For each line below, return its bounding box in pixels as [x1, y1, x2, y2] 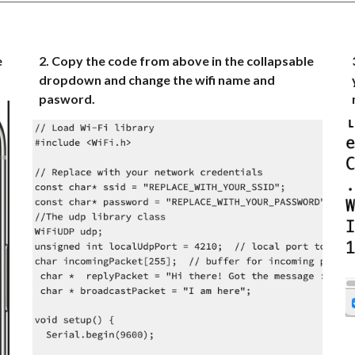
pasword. [39, 91, 96, 106]
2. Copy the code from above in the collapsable [39, 53, 315, 68]
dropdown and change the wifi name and [39, 72, 276, 87]
